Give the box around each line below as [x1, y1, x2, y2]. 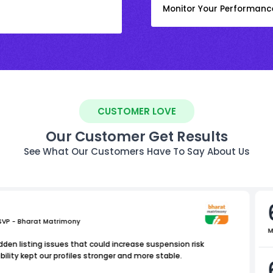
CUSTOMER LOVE [97, 104, 176, 118]
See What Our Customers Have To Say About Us [23, 144, 250, 158]
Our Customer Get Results [45, 126, 228, 146]
